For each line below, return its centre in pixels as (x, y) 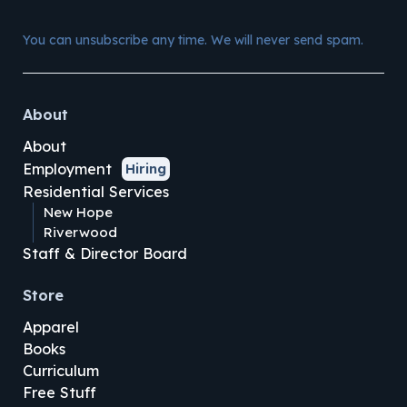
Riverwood (80, 233)
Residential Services (95, 192)
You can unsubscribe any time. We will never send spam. (193, 40)
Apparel (50, 328)
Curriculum (60, 371)
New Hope (78, 213)
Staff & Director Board (104, 254)
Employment (67, 169)
